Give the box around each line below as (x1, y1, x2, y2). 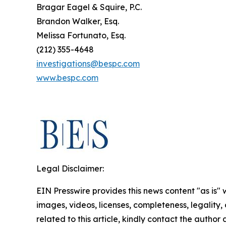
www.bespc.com (36, 73, 98, 83)
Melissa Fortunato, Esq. (36, 30, 126, 41)
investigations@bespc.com (36, 59, 140, 69)
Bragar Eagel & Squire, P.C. (36, 2, 142, 13)
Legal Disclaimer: (36, 163, 104, 174)
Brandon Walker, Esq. (36, 16, 119, 27)
